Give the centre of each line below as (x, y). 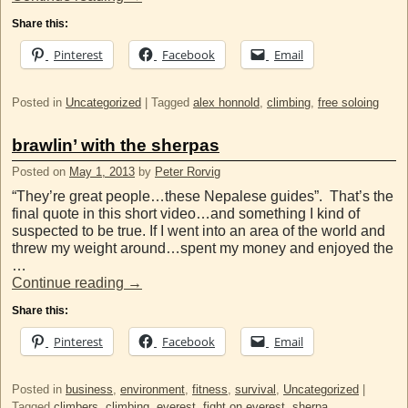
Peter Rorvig (188, 171)
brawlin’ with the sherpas (116, 146)
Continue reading (70, 282)
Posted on (41, 171)
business (89, 389)
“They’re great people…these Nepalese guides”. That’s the (203, 196)
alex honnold (226, 103)
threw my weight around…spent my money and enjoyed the (203, 248)
